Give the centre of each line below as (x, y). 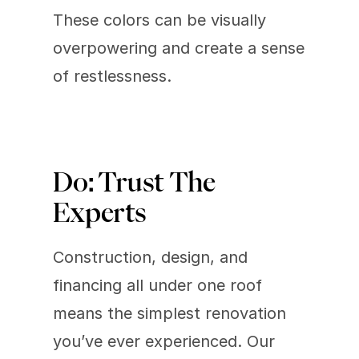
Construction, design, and (150, 258)
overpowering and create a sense (179, 48)
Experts (102, 213)
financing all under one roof (157, 286)
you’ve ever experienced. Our (164, 342)
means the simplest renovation (169, 314)
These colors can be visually (159, 20)
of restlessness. (112, 77)
